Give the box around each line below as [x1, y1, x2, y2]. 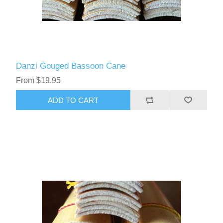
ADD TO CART [48, 96, 99, 105]
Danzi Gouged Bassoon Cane [16, 61, 126, 71]
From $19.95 [16, 76, 61, 85]
